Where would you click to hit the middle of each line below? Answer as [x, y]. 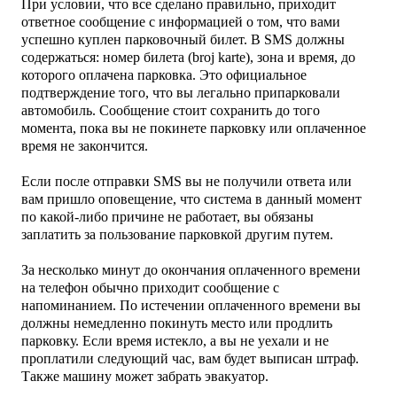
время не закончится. [85, 145]
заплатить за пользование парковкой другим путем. [177, 234]
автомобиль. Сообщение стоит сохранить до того [171, 110]
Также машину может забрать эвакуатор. [145, 376]
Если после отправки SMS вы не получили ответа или [187, 181]
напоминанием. [70, 305]
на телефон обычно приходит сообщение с [150, 287]
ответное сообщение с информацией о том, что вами [181, 21]
